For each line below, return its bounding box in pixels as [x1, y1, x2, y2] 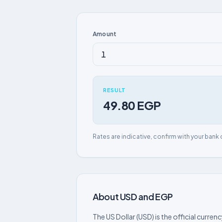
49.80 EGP [103, 98, 161, 112]
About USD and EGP [93, 191, 173, 202]
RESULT [103, 87, 126, 93]
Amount [93, 30, 117, 38]
